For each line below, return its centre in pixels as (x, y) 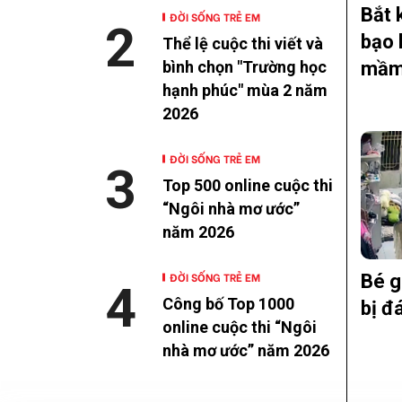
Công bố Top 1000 (228, 304)
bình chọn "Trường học (245, 67)
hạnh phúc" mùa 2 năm (245, 91)
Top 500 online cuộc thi (248, 186)
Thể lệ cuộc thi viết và (243, 44)
